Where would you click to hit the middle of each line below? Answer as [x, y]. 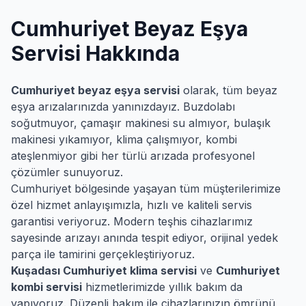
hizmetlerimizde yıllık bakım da [162, 287]
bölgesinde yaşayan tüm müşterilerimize [176, 189]
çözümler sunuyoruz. [67, 172]
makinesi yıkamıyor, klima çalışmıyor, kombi [124, 139]
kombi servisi [46, 287]
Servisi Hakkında [95, 53]
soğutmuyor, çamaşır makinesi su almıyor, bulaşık [141, 123]
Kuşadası [36, 270]
